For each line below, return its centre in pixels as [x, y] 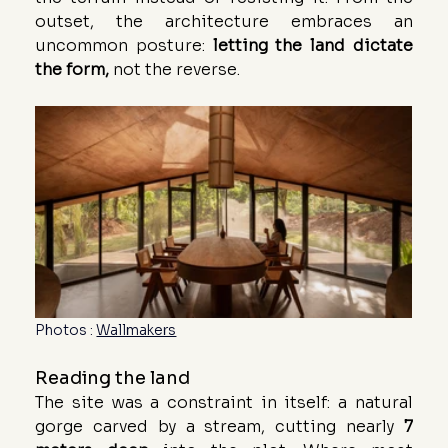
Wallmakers [136, 329]
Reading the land [113, 377]
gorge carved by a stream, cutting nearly [219, 426]
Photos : [66, 329]
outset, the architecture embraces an [224, 21]
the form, [72, 69]
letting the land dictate [312, 45]
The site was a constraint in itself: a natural [224, 402]
